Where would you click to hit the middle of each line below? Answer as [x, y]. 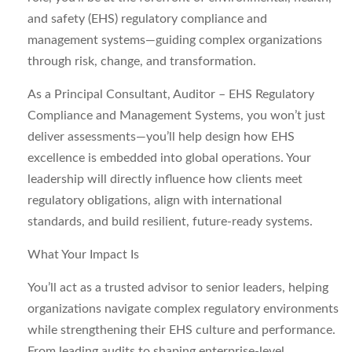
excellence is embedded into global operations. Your [169, 158]
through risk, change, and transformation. [142, 61]
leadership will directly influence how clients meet [165, 179]
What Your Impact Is [83, 255]
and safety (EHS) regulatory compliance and [147, 19]
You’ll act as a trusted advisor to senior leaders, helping [178, 288]
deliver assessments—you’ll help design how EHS [161, 137]
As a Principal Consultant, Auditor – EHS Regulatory [171, 94]
